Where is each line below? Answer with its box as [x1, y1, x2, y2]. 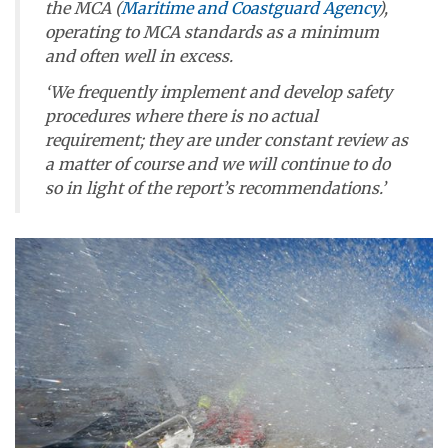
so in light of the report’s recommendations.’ [45, 178, 386, 199]
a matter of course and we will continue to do [45, 154, 390, 175]
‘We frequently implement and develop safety [45, 82, 392, 103]
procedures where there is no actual [45, 106, 318, 127]
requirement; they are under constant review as [45, 130, 408, 151]
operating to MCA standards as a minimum [45, 21, 379, 42]
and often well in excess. [45, 45, 233, 66]
